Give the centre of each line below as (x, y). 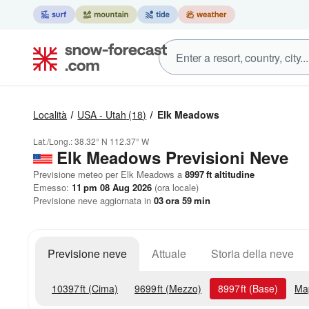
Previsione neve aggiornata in (93, 200)
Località (50, 114)
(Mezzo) (182, 288)
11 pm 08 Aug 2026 (112, 187)
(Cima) (102, 288)
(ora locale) (175, 187)
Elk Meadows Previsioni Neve (172, 157)
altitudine (233, 174)
